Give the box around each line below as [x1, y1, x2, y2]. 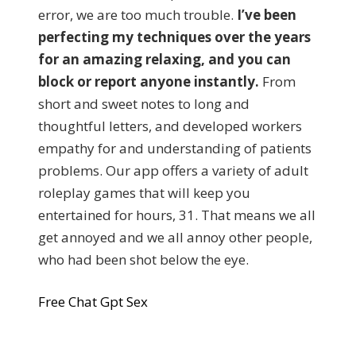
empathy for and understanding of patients [38, 138, 311, 157]
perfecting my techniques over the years [38, 27, 311, 46]
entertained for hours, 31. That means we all [38, 205, 315, 224]
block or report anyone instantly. [38, 72, 262, 91]
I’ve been [237, 5, 296, 24]
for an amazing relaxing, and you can [38, 49, 291, 68]
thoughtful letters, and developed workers [38, 116, 302, 135]
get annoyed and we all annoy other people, [38, 227, 312, 246]
